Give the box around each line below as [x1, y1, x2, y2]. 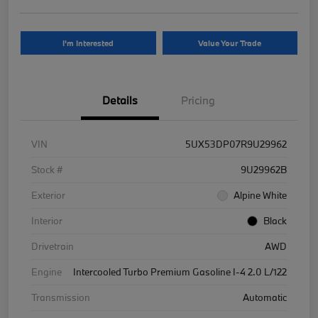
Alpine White [234, 188, 287, 202]
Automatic [243, 290, 287, 304]
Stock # [31, 163, 62, 176]
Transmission [31, 290, 90, 304]
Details [102, 92, 138, 107]
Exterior [31, 188, 65, 202]
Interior [31, 214, 62, 227]
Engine [31, 265, 62, 278]
